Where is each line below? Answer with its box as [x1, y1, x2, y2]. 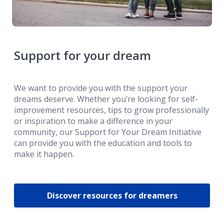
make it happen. [14, 148, 74, 160]
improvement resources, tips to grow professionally [14, 104, 209, 116]
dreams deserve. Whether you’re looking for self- [14, 93, 198, 105]
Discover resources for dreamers [46, 190, 177, 201]
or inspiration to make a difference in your [14, 115, 172, 127]
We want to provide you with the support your [14, 82, 187, 94]
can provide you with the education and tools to [14, 137, 192, 149]
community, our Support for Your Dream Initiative [14, 126, 201, 138]
